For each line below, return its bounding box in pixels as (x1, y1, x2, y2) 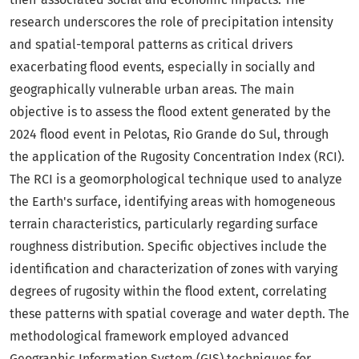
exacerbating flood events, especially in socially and (10, 59, 316, 75)
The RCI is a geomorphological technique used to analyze (10, 171, 342, 188)
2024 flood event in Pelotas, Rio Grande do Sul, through (10, 127, 329, 143)
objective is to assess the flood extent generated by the (10, 104, 331, 120)
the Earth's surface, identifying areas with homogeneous (10, 194, 335, 210)
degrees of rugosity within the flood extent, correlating (10, 284, 326, 300)
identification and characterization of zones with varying (10, 261, 337, 277)
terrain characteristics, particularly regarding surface (10, 216, 318, 232)
